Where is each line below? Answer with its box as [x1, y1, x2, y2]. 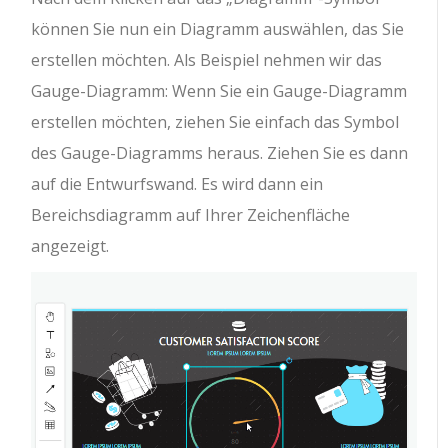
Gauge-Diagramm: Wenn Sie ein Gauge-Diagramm [31, 80, 408, 103]
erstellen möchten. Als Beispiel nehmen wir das [31, 49, 383, 72]
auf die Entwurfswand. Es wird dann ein [31, 173, 324, 196]
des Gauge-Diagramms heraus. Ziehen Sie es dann [31, 142, 409, 165]
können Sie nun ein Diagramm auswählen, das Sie [31, 18, 405, 41]
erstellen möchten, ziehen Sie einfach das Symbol [31, 111, 400, 134]
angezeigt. [31, 235, 110, 258]
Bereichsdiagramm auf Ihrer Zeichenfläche [31, 204, 351, 227]
